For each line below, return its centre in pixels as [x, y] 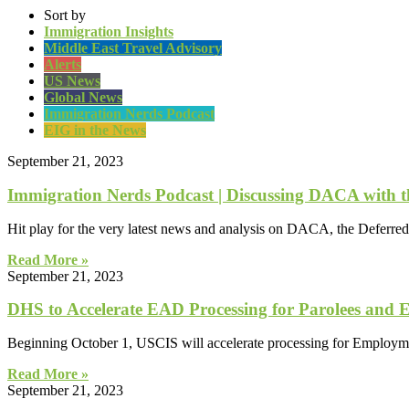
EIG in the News [95, 131]
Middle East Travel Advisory [133, 48]
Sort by [65, 16]
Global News [83, 98]
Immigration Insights [109, 32]
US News [72, 81]
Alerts [63, 65]
